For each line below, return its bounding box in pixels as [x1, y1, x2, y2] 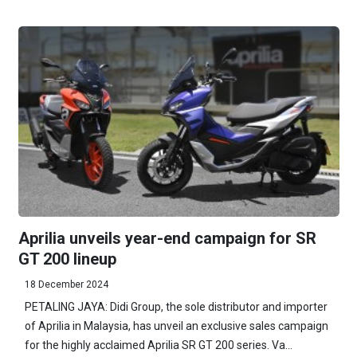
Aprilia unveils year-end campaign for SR [18, 228, 316, 248]
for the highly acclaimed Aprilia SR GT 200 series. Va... [24, 338, 292, 351]
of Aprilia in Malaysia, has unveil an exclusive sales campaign [24, 319, 328, 332]
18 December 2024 [24, 278, 108, 290]
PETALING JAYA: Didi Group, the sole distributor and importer [24, 300, 328, 313]
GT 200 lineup [18, 249, 116, 269]
